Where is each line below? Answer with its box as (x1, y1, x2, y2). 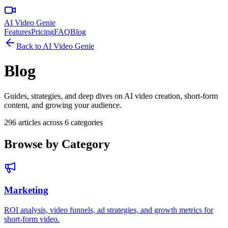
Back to (16, 42, 43, 50)
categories (69, 118, 103, 127)
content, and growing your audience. (4, 100, 122, 109)
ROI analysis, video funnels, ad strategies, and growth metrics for (4, 206, 213, 215)
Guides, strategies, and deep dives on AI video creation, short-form (4, 91, 218, 100)
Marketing (4, 185, 48, 196)
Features (4, 27, 31, 36)
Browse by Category (4, 137, 110, 151)
